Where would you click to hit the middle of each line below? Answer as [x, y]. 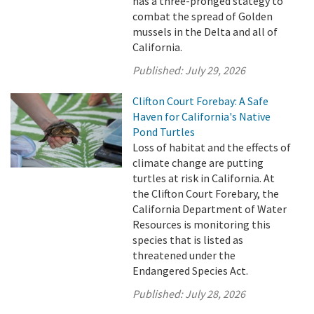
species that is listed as [188, 240]
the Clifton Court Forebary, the [206, 193]
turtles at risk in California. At [204, 178]
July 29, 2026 [216, 70]
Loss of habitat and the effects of [212, 147]
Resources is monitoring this [202, 224]
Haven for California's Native [202, 116]
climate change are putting [198, 163]
